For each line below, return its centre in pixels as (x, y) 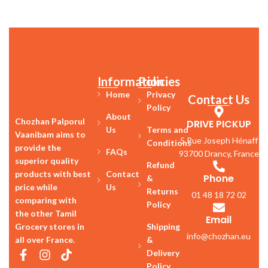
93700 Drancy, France (219, 154)
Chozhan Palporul (50, 121)
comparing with (46, 200)
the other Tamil (46, 213)
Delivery (163, 253)
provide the (38, 147)
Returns (162, 191)
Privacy (161, 95)
